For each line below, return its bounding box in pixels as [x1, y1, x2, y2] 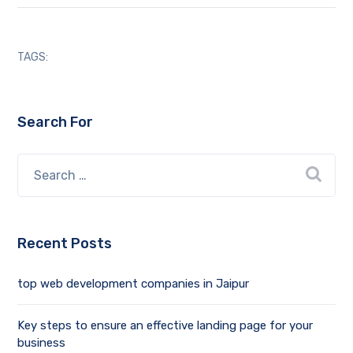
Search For [17, 113, 94, 132]
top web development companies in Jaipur [17, 277, 250, 292]
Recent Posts [17, 235, 113, 253]
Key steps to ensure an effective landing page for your [17, 318, 314, 333]
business [17, 336, 66, 351]
